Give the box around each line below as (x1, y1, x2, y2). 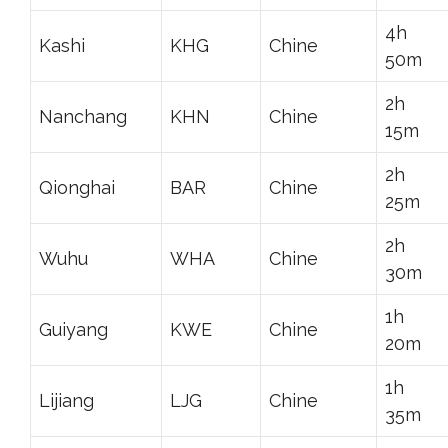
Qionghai (39, 176, 115, 198)
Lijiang (39, 389, 94, 411)
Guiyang (39, 318, 108, 340)
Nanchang (39, 105, 127, 127)
